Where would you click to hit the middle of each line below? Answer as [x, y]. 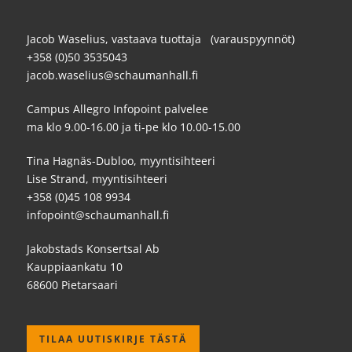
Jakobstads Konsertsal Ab [93, 249]
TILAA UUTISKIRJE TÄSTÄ [113, 339]
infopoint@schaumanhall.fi [98, 215]
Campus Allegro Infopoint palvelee [117, 109]
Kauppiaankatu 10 [75, 267]
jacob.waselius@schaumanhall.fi [112, 75]
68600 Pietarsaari [72, 285]
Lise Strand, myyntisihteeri [97, 179]
